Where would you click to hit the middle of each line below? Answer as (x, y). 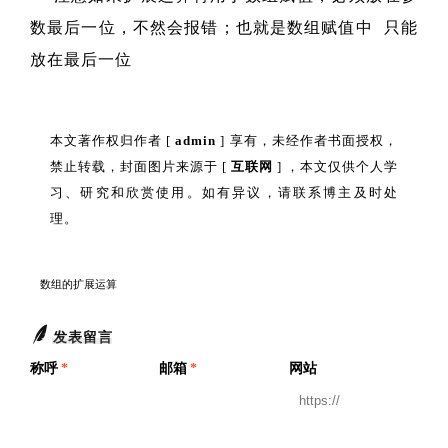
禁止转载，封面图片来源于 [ (140, 166)
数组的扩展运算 (78, 284)
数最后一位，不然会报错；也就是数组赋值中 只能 (224, 27)
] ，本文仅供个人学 (335, 166)
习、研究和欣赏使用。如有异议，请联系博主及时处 (224, 192)
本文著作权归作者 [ (113, 140)
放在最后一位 (81, 59)
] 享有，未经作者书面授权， (307, 140)
